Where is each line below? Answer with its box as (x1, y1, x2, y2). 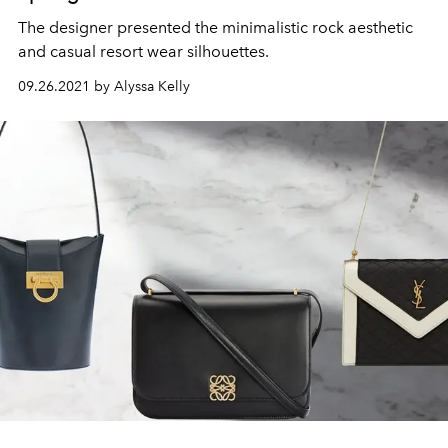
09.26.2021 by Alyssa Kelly (18, 77, 190, 95)
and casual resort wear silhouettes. (18, 41, 269, 61)
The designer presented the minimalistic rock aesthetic (18, 17, 413, 37)
